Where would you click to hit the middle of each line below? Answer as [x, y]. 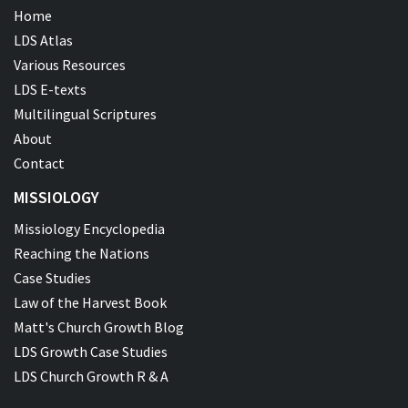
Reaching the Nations [82, 254]
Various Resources [70, 65]
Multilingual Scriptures [85, 114]
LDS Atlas [43, 41]
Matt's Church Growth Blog [99, 327]
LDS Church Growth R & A [91, 377]
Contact [39, 163]
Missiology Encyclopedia [89, 229]
